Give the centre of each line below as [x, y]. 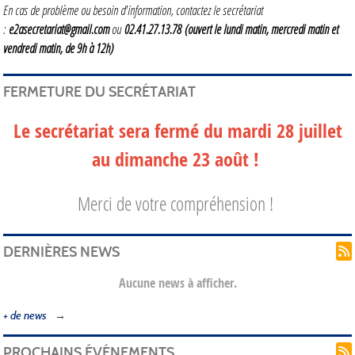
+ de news [25, 315]
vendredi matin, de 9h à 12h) [58, 48]
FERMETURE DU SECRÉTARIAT [99, 92]
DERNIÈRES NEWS [61, 252]
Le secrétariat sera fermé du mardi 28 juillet [177, 130]
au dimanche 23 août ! [177, 159]
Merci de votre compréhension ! [177, 203]
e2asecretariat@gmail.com [60, 29]
